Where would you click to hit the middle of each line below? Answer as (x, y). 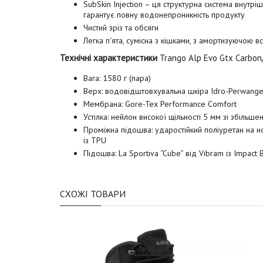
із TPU (95, 140)
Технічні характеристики (110, 58)
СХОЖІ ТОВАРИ (93, 193)
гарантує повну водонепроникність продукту (164, 14)
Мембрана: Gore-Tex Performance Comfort (160, 104)
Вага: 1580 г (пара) (117, 78)
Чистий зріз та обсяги (121, 27)
